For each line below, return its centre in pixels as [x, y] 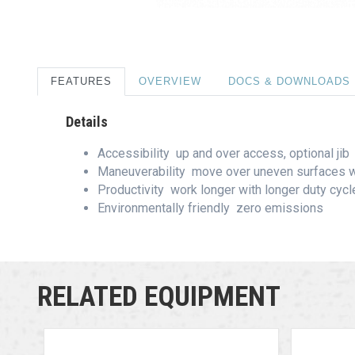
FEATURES [81, 81]
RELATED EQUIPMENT [159, 297]
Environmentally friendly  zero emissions [210, 208]
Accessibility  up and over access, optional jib [225, 153]
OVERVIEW [170, 81]
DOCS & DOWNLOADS [289, 81]
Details [87, 122]
